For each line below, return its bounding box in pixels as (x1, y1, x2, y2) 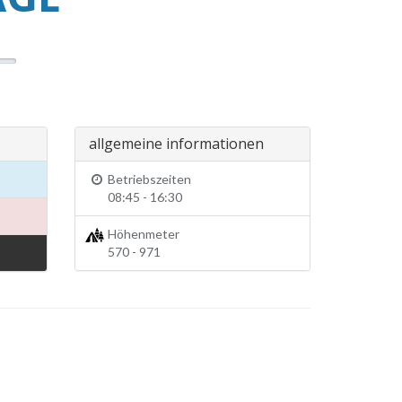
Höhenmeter (105, 226, 180, 241)
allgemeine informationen (89, 134, 265, 153)
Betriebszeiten (105, 171, 192, 187)
